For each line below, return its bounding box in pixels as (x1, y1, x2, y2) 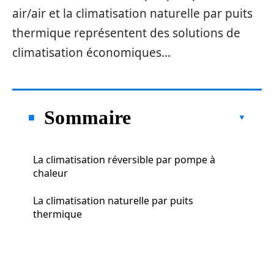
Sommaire (44, 106, 131, 128)
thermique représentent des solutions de (12, 25, 240, 41)
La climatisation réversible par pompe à (33, 152, 215, 166)
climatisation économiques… (12, 45, 171, 61)
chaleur (33, 166, 68, 180)
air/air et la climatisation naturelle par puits (12, 6, 253, 21)
